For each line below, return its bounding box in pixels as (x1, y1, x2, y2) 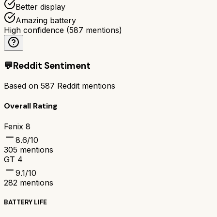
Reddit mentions (55, 81, 115, 91)
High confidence (4, 25, 64, 35)
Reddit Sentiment (13, 60, 91, 72)
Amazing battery (15, 15, 76, 25)
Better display (15, 1, 65, 12)
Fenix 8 (4, 121, 31, 131)
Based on (4, 81, 41, 91)
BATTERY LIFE (4, 198, 47, 206)
